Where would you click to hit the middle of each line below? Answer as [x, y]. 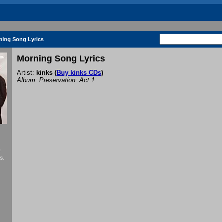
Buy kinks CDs [79, 73]
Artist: [27, 73]
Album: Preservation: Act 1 [56, 80]
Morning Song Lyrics [61, 59]
